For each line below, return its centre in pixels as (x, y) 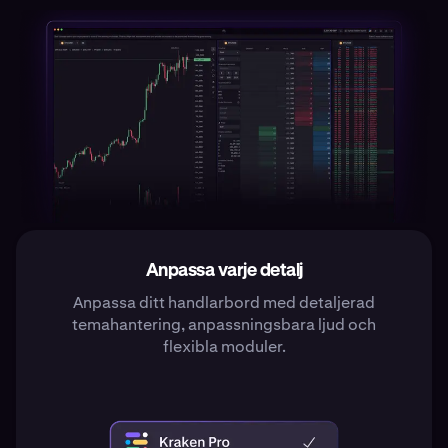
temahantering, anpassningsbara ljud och (224, 324)
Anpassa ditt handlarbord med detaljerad (224, 302)
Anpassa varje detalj (224, 270)
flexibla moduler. (224, 346)
